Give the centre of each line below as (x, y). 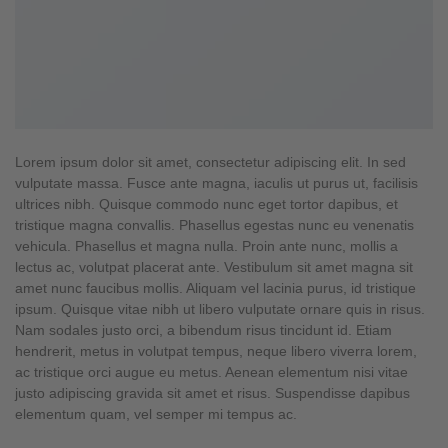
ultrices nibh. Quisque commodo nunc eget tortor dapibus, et (206, 204)
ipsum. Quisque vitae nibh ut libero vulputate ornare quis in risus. (220, 309)
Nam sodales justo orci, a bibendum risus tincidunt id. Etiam (203, 330)
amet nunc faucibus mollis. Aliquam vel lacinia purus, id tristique (215, 288)
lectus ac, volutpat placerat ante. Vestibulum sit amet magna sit (214, 267)
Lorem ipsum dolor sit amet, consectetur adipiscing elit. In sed (210, 162)
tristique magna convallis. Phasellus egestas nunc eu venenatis (214, 225)
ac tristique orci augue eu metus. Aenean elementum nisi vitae (211, 372)
